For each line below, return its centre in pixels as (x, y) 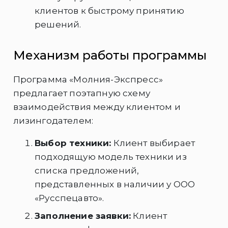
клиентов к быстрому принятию (109, 11)
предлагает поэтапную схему (81, 93)
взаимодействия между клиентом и (97, 107)
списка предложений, (87, 170)
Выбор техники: (73, 143)
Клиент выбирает (153, 143)
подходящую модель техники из (111, 156)
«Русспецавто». (69, 198)
